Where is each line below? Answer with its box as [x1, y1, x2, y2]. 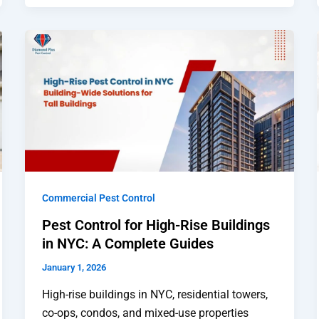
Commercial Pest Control [41, 192, 155, 204]
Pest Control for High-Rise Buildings [41, 216, 270, 234]
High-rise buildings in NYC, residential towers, [41, 287, 268, 301]
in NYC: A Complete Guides [41, 235, 214, 253]
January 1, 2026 [41, 262, 106, 273]
